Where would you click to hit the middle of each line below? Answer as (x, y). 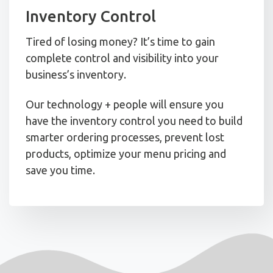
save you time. (60, 170)
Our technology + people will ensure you (125, 105)
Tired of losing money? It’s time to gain (120, 41)
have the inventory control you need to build (134, 121)
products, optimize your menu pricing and (126, 154)
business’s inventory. (76, 74)
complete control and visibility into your (122, 58)
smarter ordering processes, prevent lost (125, 137)
